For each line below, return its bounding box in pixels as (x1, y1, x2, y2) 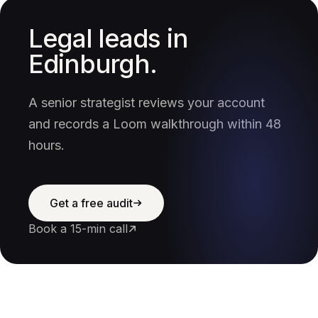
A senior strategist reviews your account (28, 95, 265, 110)
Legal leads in (28, 23, 188, 54)
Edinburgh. (28, 48, 157, 79)
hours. (28, 138, 65, 153)
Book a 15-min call (28, 221, 128, 236)
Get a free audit (50, 196, 133, 210)
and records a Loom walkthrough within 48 (28, 116, 281, 131)
